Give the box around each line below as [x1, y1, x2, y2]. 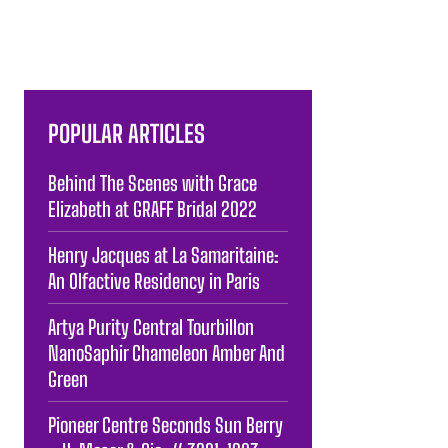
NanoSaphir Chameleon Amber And [48, 340, 285, 365]
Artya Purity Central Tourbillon [48, 314, 254, 339]
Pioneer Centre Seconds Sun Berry [48, 412, 283, 437]
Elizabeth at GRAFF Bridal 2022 [48, 196, 257, 221]
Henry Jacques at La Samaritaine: [48, 242, 279, 267]
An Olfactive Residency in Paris [48, 268, 260, 293]
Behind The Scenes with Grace [48, 170, 257, 195]
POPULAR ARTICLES [48, 118, 205, 148]
